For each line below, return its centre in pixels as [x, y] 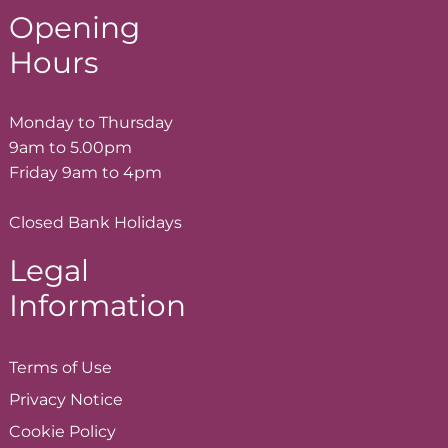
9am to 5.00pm [70, 147]
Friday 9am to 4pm [85, 172]
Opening [74, 27]
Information [97, 304]
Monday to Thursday [91, 122]
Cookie [39, 432]
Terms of [45, 368]
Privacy [39, 400]
